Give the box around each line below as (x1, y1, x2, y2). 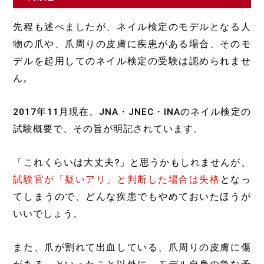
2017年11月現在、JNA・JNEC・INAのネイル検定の (13, 107, 251, 118)
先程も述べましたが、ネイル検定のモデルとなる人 (13, 22, 251, 33)
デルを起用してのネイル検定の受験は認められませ (13, 56, 251, 67)
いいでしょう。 (13, 209, 84, 220)
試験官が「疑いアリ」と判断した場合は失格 (13, 174, 220, 186)
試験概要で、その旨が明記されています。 (13, 124, 204, 135)
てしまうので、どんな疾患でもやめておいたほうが (13, 192, 251, 203)
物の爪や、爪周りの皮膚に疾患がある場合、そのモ (13, 39, 251, 50)
